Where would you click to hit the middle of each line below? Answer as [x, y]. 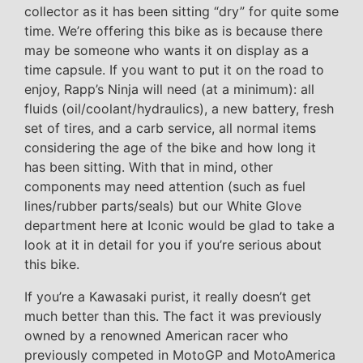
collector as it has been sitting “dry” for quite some [181, 11]
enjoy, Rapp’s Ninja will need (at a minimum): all [169, 89]
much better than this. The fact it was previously [173, 316]
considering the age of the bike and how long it [170, 147]
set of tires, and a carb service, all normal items [170, 128]
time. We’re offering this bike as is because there [173, 30]
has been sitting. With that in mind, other [149, 167]
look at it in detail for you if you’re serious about [173, 244]
